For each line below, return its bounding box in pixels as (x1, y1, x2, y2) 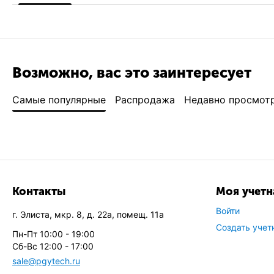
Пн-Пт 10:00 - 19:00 (12, 229, 95, 239)
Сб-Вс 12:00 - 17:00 (12, 241, 94, 251)
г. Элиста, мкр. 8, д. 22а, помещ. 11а (12, 209, 164, 220)
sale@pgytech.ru (12, 256, 80, 266)
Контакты (12, 185, 65, 198)
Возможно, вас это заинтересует (12, 64, 251, 81)
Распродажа (115, 94, 175, 106)
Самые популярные (12, 94, 106, 106)
